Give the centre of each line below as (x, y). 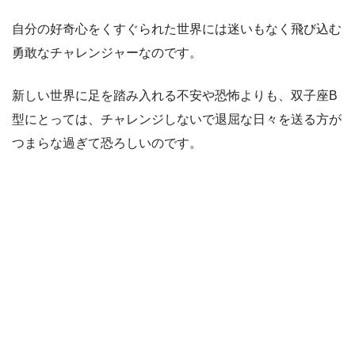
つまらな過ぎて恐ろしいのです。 (107, 143)
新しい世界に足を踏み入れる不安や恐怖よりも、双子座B (175, 96)
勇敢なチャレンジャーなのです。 (107, 53)
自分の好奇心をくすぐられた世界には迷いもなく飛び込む (177, 29)
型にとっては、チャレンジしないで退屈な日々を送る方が (177, 120)
